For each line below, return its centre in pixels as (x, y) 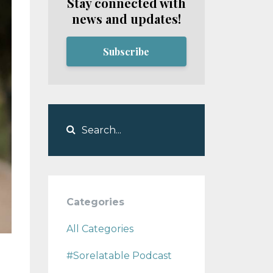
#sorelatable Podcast (119, 256)
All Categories (100, 229)
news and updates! (126, 18)
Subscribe (126, 51)
